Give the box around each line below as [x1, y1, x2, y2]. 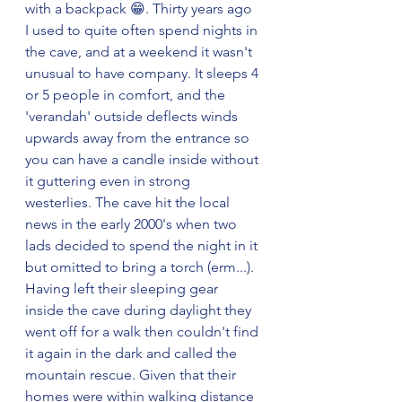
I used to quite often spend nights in [25, 22, 261, 39]
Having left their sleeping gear [25, 280, 222, 297]
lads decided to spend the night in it [25, 237, 261, 254]
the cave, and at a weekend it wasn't [25, 43, 256, 60]
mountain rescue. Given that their [25, 366, 240, 383]
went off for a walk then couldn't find [25, 323, 262, 340]
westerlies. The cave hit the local [25, 194, 233, 211]
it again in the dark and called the [25, 345, 240, 362]
